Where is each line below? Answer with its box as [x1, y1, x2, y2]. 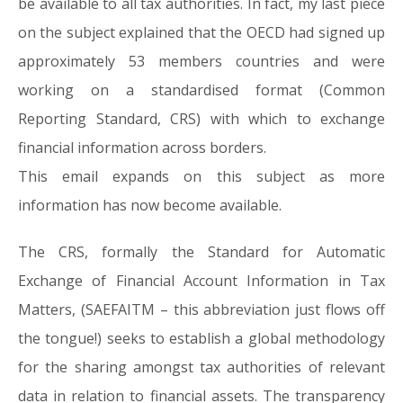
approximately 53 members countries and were [18, 51, 385, 71]
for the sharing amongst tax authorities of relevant [18, 357, 385, 377]
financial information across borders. [18, 138, 266, 157]
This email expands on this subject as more [18, 166, 385, 186]
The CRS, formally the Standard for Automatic [18, 242, 385, 262]
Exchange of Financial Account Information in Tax [18, 271, 385, 291]
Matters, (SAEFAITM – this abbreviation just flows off [18, 300, 385, 319]
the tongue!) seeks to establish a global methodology [18, 328, 385, 348]
